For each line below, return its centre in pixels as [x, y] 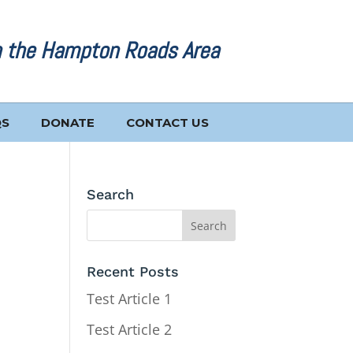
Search [111, 195]
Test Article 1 [130, 299]
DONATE [68, 123]
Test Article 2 [130, 330]
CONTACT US [167, 123]
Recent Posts [133, 272]
